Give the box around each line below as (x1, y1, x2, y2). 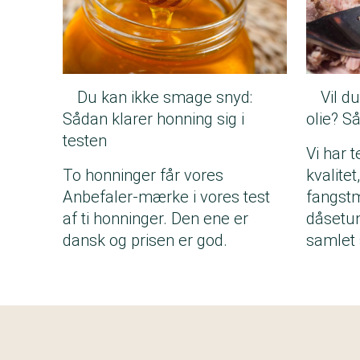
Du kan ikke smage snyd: (77, 88, 252, 107)
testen (63, 131, 107, 150)
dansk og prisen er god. (63, 231, 227, 250)
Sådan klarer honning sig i (63, 109, 244, 129)
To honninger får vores (63, 166, 223, 185)
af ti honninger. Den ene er (63, 209, 248, 228)
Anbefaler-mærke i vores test (63, 187, 270, 207)
